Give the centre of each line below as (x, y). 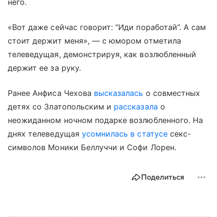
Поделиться (163, 177)
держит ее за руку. (46, 68)
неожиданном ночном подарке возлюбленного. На (106, 120)
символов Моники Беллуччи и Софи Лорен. (93, 147)
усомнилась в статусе (124, 133)
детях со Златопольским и (61, 106)
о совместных (172, 93)
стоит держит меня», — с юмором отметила (94, 40)
